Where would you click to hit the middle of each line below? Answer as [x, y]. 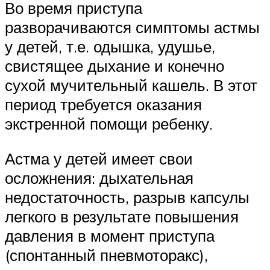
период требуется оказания [103, 105]
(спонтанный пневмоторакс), [106, 255]
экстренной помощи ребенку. [109, 124]
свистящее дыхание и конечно [115, 66]
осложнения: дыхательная [99, 177]
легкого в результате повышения [122, 216]
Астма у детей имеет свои [99, 158]
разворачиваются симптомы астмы [132, 27]
